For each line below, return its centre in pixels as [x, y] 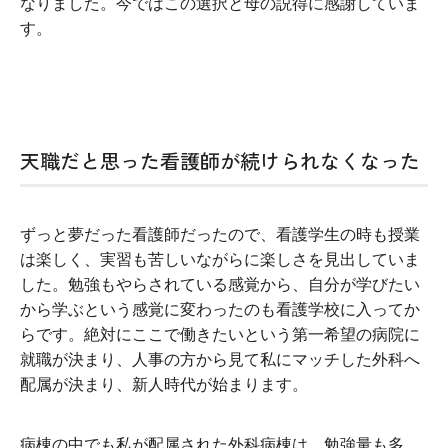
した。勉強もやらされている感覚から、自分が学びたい [220, 285]
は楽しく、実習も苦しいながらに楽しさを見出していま [220, 260]
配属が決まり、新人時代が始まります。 [164, 385]
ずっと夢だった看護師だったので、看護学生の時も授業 [220, 235]
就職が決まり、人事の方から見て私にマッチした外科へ [220, 360]
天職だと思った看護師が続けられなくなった [220, 161]
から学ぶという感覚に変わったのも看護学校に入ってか [220, 310]
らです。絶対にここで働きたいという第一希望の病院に [220, 335]
